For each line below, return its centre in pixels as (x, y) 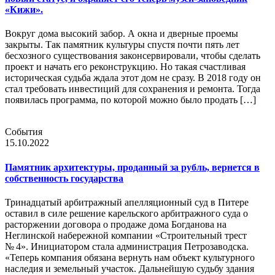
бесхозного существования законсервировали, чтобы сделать (133, 56)
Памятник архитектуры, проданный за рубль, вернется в (132, 167)
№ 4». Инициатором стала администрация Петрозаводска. (127, 246)
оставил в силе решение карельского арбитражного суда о (126, 213)
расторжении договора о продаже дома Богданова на (116, 224)
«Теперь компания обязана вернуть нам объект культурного (130, 257)
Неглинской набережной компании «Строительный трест (126, 235)
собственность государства (64, 178)
